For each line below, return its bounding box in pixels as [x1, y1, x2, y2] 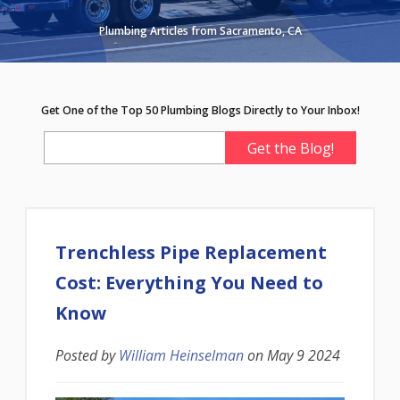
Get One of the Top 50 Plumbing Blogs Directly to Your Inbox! [40, 103, 360, 119]
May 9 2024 [267, 345, 340, 365]
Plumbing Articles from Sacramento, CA [98, 22, 302, 38]
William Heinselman [119, 345, 244, 365]
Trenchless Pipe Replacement [55, 240, 327, 265]
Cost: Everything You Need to [55, 271, 323, 296]
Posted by [55, 345, 119, 365]
